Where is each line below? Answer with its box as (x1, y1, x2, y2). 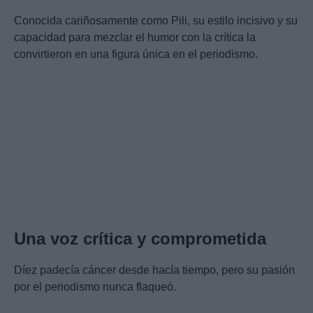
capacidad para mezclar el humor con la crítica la (14, 31, 256, 43)
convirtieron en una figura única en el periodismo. (14, 48, 258, 60)
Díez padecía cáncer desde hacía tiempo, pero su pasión (14, 263, 295, 276)
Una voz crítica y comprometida (14, 228, 266, 248)
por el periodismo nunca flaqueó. (14, 280, 176, 293)
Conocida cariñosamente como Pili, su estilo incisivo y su (14, 14, 298, 27)
